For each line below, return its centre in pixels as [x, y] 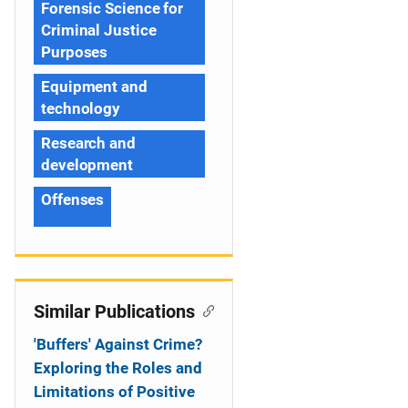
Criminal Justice [99, 30]
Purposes [75, 52]
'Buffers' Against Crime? [118, 344]
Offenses [73, 199]
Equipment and [94, 87]
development [87, 165]
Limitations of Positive [114, 392]
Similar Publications [114, 311]
